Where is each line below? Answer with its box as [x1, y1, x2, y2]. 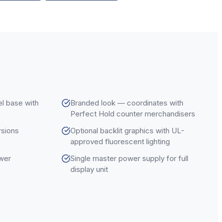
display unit [70, 164, 108, 174]
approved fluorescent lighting [70, 136, 170, 146]
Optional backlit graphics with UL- [70, 125, 184, 135]
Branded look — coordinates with [70, 98, 183, 108]
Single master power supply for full [70, 153, 188, 163]
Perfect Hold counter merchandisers [70, 109, 195, 118]
